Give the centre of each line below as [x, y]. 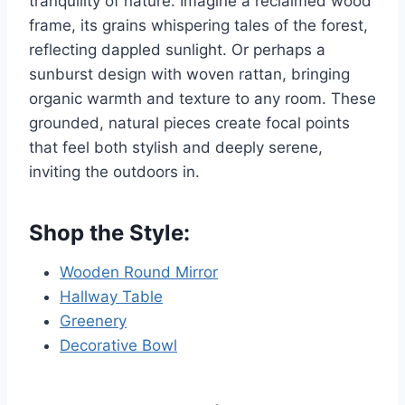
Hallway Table [111, 297]
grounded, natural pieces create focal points [189, 123]
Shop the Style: [109, 233]
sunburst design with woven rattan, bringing [189, 75]
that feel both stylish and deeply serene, [176, 148]
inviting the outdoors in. [114, 172]
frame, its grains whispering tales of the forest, [198, 26]
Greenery [93, 321]
